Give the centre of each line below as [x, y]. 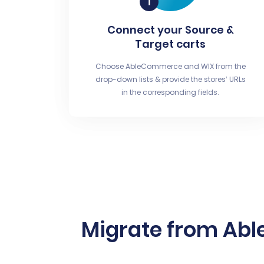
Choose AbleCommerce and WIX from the [170, 66]
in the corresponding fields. [171, 92]
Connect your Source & [170, 30]
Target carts [171, 44]
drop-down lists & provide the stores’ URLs [170, 79]
